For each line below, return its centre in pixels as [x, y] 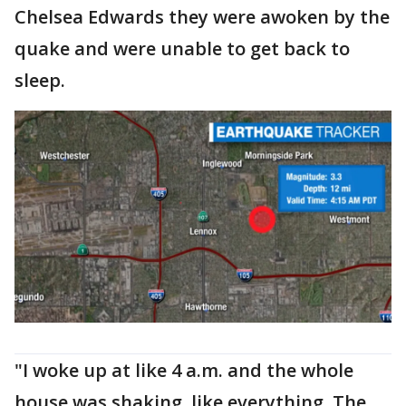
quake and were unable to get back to [182, 48]
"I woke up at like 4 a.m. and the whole [184, 370]
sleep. [42, 80]
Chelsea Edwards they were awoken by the [202, 17]
